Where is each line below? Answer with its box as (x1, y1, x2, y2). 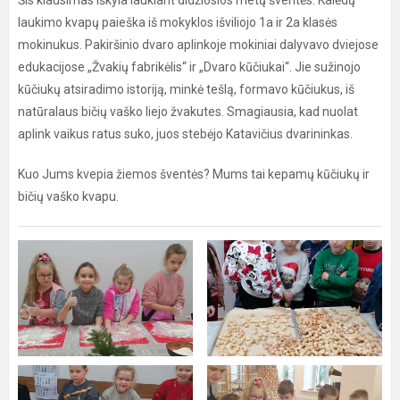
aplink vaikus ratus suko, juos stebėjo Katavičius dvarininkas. (18, 127, 353, 141)
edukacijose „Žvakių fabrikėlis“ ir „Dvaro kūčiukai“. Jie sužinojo (18, 60, 361, 74)
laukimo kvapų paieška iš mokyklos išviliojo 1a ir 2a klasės (18, 15, 337, 29)
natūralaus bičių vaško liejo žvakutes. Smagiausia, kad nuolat (18, 104, 358, 119)
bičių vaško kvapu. (18, 189, 119, 204)
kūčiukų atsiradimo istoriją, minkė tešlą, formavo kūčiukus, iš (18, 82, 354, 96)
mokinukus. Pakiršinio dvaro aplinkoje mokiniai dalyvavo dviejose (18, 37, 379, 52)
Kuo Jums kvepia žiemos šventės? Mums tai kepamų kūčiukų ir (18, 167, 370, 181)
